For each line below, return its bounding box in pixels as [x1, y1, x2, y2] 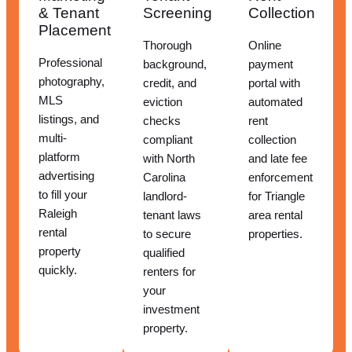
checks [143, 115, 181, 128]
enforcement [247, 171, 313, 185]
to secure [143, 228, 192, 241]
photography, [38, 75, 104, 89]
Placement [38, 22, 111, 39]
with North [143, 152, 196, 166]
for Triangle [247, 190, 305, 203]
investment [143, 303, 200, 317]
